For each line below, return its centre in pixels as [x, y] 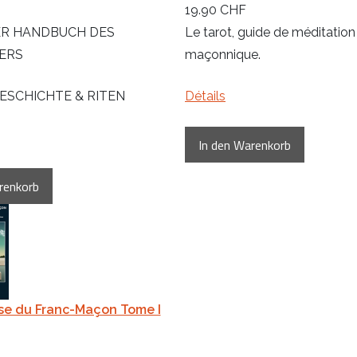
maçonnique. [223, 55]
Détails [205, 96]
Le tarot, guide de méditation [270, 33]
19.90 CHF [216, 10]
